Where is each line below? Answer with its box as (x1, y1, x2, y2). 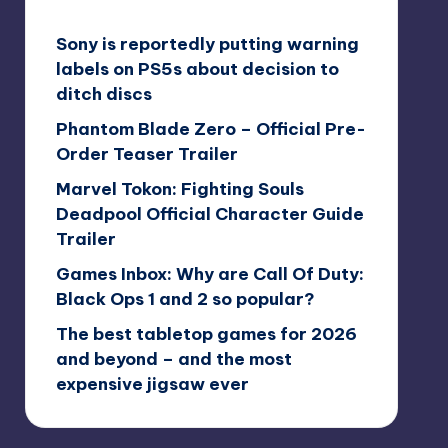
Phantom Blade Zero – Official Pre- (55, 117, 366, 140)
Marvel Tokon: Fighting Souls (55, 177, 304, 200)
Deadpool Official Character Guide (55, 202, 364, 225)
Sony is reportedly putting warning (55, 32, 359, 55)
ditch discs (55, 82, 152, 105)
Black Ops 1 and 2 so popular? (55, 287, 315, 310)
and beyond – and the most (55, 347, 292, 370)
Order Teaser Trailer (55, 142, 238, 165)
